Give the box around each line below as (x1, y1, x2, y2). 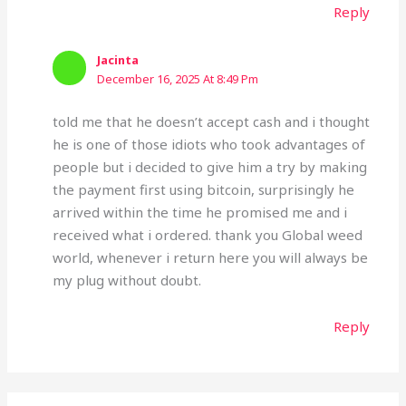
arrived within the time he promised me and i (52, 202, 347, 221)
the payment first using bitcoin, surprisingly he (52, 179, 354, 198)
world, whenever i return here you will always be (52, 247, 368, 266)
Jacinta (96, 52, 139, 69)
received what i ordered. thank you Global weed (52, 225, 362, 244)
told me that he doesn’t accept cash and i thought (52, 111, 370, 130)
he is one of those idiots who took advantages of (52, 134, 365, 153)
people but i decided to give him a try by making (52, 157, 367, 176)
